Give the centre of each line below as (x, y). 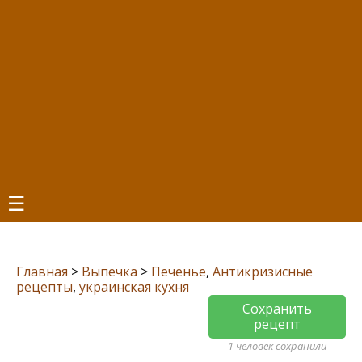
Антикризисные (263, 271)
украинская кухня (134, 287)
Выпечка (109, 271)
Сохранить (277, 309)
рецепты (44, 287)
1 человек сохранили (277, 346)
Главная (42, 271)
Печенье (179, 271)
